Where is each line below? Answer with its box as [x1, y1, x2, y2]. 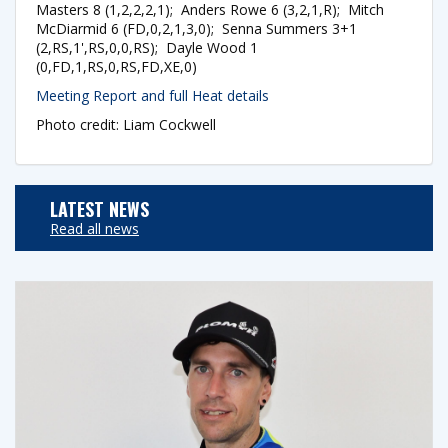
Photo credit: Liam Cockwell [36, 114, 216, 134]
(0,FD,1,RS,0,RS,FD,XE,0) [36, 56, 197, 76]
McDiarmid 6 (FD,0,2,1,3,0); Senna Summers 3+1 [36, 18, 357, 38]
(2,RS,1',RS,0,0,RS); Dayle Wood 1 [36, 37, 258, 57]
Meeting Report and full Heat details [36, 85, 269, 105]
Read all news [50, 218, 139, 238]
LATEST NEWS [50, 195, 149, 222]
